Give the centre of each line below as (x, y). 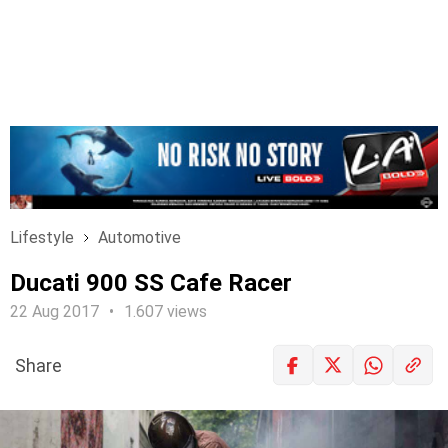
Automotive (139, 237)
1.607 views (165, 311)
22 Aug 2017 (54, 311)
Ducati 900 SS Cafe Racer (151, 283)
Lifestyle (42, 237)
